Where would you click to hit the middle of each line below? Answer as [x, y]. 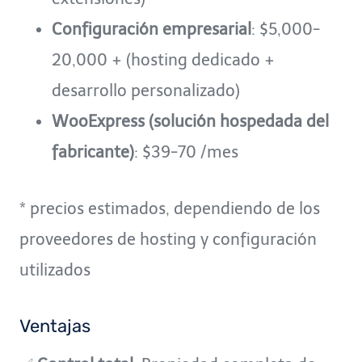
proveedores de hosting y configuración [168, 240]
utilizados [55, 270]
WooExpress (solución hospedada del [190, 122]
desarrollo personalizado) [146, 91]
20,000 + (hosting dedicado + [163, 60]
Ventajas [55, 326]
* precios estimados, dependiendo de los [170, 209]
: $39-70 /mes [186, 152]
